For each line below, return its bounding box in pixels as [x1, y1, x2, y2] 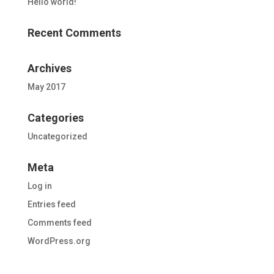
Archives [27, 62, 72, 75]
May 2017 [27, 82, 65, 92]
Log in [27, 181, 52, 191]
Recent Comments [27, 26, 121, 39]
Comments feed [27, 218, 92, 228]
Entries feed [27, 199, 76, 209]
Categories [27, 111, 84, 124]
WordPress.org [27, 236, 91, 246]
